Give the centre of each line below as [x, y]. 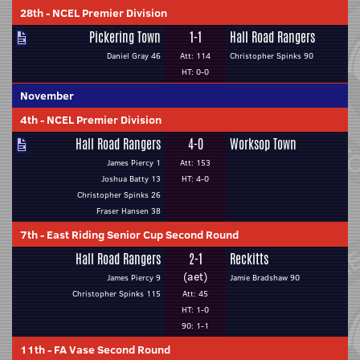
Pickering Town [125, 37]
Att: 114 [195, 56]
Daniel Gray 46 [134, 56]
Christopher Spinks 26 [119, 195]
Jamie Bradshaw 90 [265, 278]
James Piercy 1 [134, 163]
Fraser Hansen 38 [129, 211]
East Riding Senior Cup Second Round [143, 235]
